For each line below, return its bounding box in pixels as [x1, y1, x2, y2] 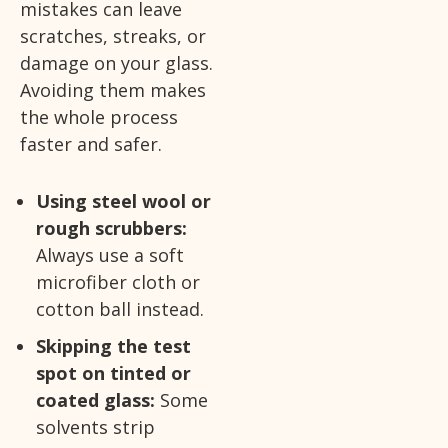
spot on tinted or [36, 360, 191, 385]
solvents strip [36, 414, 155, 439]
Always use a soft [36, 242, 184, 267]
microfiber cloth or [36, 269, 200, 294]
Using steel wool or [36, 188, 211, 213]
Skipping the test [36, 333, 191, 358]
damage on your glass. [20, 51, 213, 76]
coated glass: [36, 387, 160, 412]
